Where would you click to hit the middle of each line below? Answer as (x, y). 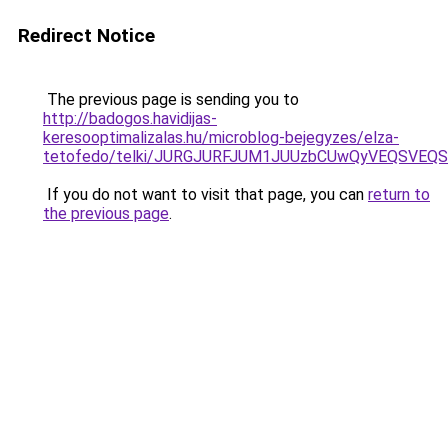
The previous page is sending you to (171, 99)
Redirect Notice (86, 35)
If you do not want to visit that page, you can (205, 194)
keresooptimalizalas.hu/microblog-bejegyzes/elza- (221, 137)
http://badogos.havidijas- (130, 118)
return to (399, 194)
